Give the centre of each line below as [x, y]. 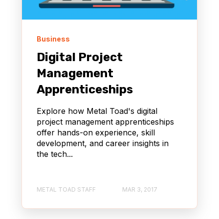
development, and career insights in [103, 143]
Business [53, 39]
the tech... [55, 154]
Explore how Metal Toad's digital [97, 111]
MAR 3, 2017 [140, 190]
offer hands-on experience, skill [96, 133]
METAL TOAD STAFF [66, 190]
